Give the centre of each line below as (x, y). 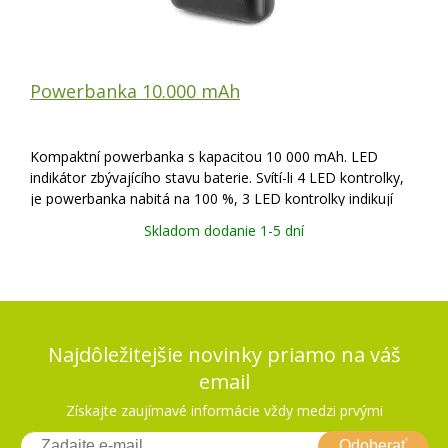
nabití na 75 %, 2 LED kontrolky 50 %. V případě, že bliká (211, 219)
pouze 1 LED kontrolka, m (114, 240)
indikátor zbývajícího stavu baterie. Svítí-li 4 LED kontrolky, (217, 177)
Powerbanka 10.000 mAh (135, 90)
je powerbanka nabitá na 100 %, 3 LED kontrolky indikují (211, 198)
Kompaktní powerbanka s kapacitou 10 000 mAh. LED (204, 156)
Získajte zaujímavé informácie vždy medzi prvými (224, 410)
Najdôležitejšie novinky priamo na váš (224, 354)
